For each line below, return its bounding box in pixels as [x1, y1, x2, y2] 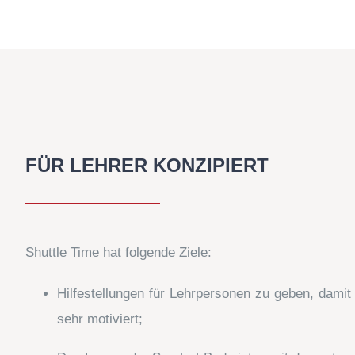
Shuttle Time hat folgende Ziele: [25, 244, 212, 260]
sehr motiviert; [57, 311, 143, 326]
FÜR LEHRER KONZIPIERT [25, 154, 269, 176]
